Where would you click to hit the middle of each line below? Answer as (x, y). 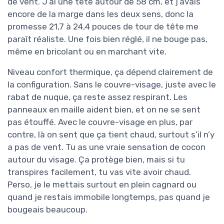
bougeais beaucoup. (47, 209)
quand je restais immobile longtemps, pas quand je (109, 197)
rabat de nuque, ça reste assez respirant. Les (97, 97)
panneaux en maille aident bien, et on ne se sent (104, 109)
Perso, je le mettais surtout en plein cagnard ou (102, 184)
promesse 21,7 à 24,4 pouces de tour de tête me (103, 26)
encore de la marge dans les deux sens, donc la (100, 14)
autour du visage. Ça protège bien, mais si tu (96, 159)
